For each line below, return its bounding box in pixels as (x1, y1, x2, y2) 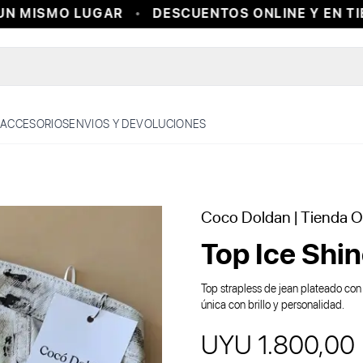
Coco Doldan (201, 207, 291, 227)
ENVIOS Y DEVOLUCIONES (69, 117, 207, 130)
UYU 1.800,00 (201, 330, 355, 361)
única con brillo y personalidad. (201, 298, 344, 311)
